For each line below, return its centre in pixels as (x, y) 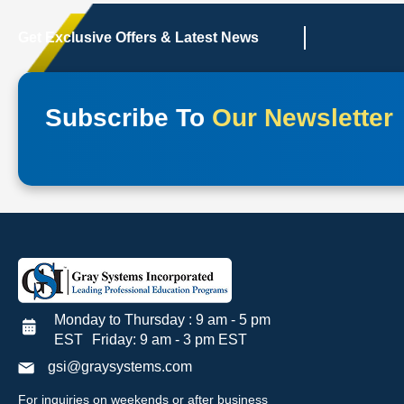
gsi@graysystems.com (120, 366)
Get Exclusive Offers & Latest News (138, 37)
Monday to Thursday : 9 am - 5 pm (162, 319)
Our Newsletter (299, 117)
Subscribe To (125, 117)
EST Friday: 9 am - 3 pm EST (151, 339)
